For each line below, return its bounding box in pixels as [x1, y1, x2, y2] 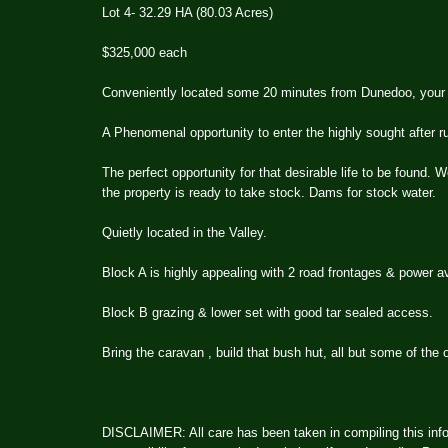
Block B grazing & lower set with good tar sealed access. [102, 304, 437, 320]
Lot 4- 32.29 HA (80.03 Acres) [102, 4, 281, 20]
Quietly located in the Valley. [102, 224, 271, 240]
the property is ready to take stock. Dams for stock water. [102, 184, 440, 200]
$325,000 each [102, 44, 191, 60]
